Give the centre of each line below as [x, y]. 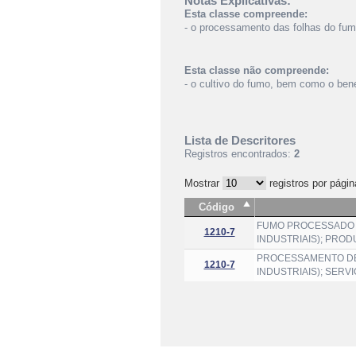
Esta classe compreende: [246, 14]
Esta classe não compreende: [257, 70]
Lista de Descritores [240, 140]
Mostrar [203, 183]
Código [217, 207]
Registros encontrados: [239, 154]
